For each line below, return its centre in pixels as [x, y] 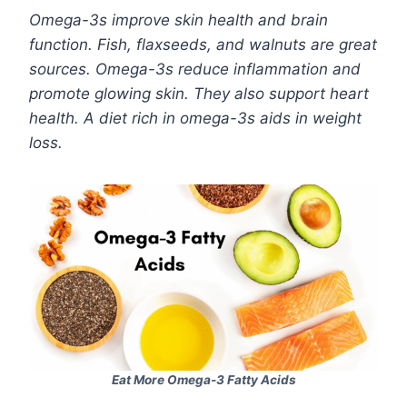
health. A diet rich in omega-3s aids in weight [195, 119]
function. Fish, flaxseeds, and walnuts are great [203, 45]
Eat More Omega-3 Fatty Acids [203, 380]
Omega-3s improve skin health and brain [179, 20]
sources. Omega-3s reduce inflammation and [195, 69]
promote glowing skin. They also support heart [199, 94]
